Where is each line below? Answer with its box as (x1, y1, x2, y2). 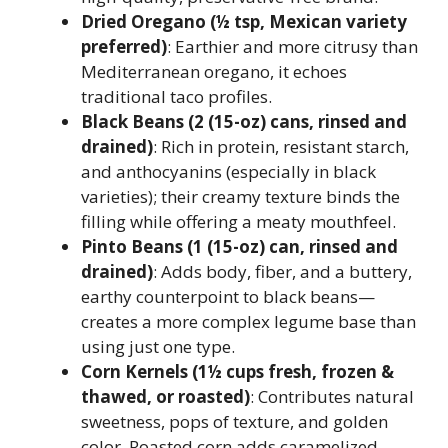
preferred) (81, 35, 167, 58)
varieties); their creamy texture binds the (81, 185, 400, 208)
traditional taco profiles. (81, 85, 272, 108)
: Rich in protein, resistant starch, (153, 135, 409, 158)
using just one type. (81, 335, 235, 358)
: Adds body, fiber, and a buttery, (153, 260, 412, 283)
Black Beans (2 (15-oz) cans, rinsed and (81, 110, 407, 133)
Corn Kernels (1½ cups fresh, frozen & (81, 360, 394, 383)
